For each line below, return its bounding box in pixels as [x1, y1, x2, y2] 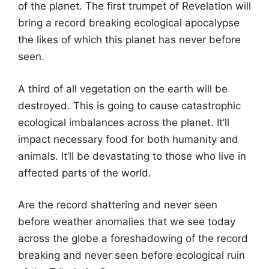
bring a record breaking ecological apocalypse [18, 17, 240, 29]
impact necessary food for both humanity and [18, 133, 238, 145]
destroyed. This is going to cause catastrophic [18, 99, 241, 112]
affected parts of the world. [18, 166, 151, 179]
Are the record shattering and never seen [18, 199, 217, 211]
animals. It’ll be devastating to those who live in [18, 150, 246, 162]
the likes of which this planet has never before [18, 34, 241, 46]
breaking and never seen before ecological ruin [18, 249, 245, 261]
